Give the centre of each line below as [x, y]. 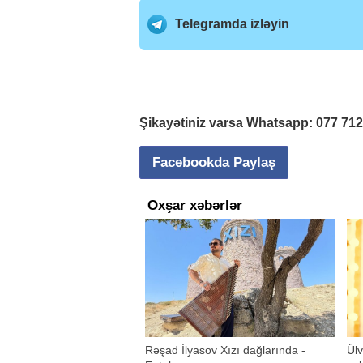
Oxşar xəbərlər [195, 205]
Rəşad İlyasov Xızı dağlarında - [226, 350]
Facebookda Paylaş [214, 162]
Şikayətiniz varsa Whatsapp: [228, 122]
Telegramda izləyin [232, 23]
